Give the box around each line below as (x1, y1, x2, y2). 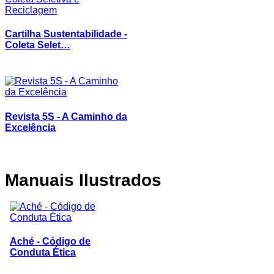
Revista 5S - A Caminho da (5, 111, 127, 122)
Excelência (5, 122, 56, 133)
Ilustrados (74, 169, 161, 190)
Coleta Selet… (5, 39, 70, 50)
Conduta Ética (10, 247, 76, 258)
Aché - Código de (10, 236, 91, 247)
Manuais (5, 169, 74, 190)
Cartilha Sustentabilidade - (5, 28, 127, 39)
